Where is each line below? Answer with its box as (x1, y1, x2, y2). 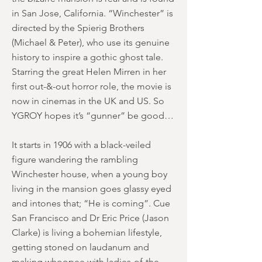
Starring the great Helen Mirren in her (12, 66, 166, 77)
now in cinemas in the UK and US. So (12, 95, 164, 106)
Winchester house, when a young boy (12, 168, 167, 180)
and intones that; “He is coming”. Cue (12, 198, 170, 209)
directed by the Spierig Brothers (12, 22, 144, 33)
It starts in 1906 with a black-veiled (12, 139, 151, 150)
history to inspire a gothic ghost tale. (12, 51, 163, 63)
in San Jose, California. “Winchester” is (12, 8, 173, 19)
